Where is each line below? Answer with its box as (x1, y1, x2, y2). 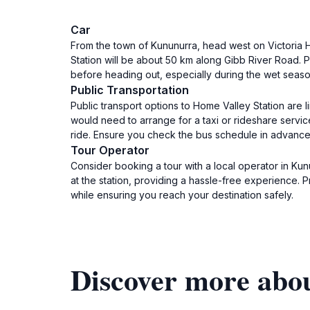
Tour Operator (71, 143, 149, 157)
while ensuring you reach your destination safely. (71, 189, 293, 201)
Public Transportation (71, 83, 189, 97)
